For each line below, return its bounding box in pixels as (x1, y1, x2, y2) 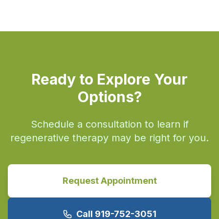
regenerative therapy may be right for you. (10, 131, 209, 144)
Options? (77, 88, 142, 106)
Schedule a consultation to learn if (30, 118, 189, 130)
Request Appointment (62, 175, 157, 186)
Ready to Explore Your (31, 70, 188, 88)
